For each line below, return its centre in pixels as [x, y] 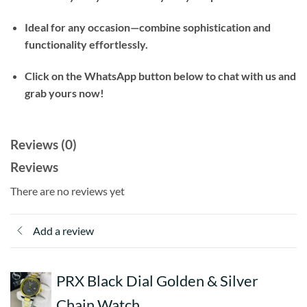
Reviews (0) [44, 144]
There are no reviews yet [67, 191]
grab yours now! [64, 93]
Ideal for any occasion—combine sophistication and [147, 27]
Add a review [63, 231]
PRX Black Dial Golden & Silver [157, 280]
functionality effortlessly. [86, 45]
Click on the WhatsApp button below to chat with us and [160, 76]
